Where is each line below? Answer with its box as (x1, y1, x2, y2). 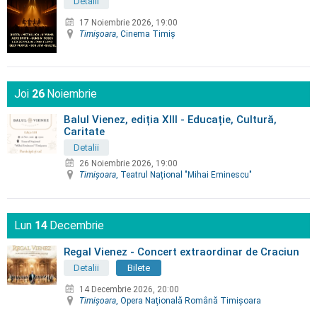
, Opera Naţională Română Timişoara (116, 296, 261, 306)
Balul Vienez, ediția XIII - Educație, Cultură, (64, 113, 277, 127)
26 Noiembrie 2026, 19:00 (79, 158, 178, 169)
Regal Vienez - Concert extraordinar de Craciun (64, 246, 299, 259)
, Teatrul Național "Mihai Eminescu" (116, 170, 252, 180)
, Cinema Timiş (116, 29, 175, 40)
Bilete (127, 263, 150, 274)
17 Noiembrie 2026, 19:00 (79, 18, 178, 28)
